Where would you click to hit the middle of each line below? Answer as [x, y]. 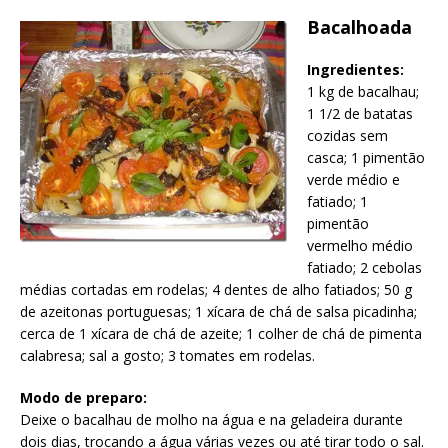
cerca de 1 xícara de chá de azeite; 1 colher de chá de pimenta [221, 334]
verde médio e [353, 180]
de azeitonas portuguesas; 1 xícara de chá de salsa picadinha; [218, 312]
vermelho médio [360, 246]
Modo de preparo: [83, 398]
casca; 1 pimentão [366, 158]
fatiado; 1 [337, 202]
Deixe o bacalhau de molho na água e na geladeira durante [211, 420]
